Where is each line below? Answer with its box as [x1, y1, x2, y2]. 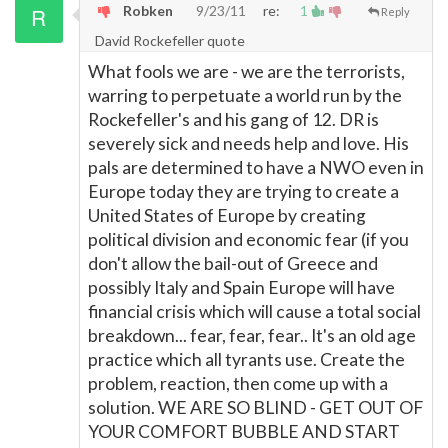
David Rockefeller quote [95, 32, 245, 49]
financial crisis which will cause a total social [88, 301, 421, 322]
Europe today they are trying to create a [88, 181, 399, 202]
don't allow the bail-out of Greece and [88, 253, 378, 274]
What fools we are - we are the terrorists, [88, 61, 405, 82]
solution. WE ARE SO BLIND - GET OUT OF [88, 397, 423, 418]
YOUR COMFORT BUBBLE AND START [88, 421, 400, 442]
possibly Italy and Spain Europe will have [88, 277, 395, 298]
